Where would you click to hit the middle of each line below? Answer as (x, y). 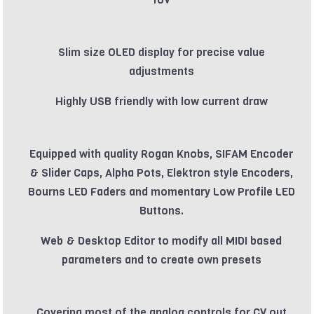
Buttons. (161, 211)
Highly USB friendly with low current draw (161, 102)
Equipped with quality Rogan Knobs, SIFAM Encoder (161, 154)
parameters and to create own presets (161, 260)
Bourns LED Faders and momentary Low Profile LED (161, 192)
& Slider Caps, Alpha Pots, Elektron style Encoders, (161, 173)
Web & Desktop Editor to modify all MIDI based (161, 241)
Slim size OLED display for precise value (161, 53)
